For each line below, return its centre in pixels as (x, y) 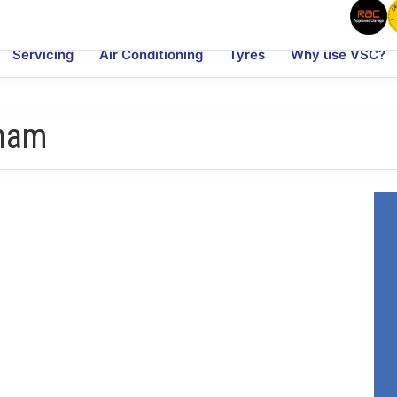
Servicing (43, 54)
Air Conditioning (151, 54)
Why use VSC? (338, 54)
